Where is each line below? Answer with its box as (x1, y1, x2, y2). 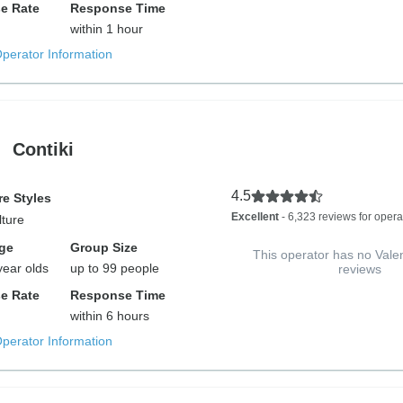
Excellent (230, 210, 279, 223)
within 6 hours (70, 309, 150, 323)
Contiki (12, 139, 74, 159)
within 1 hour (70, 22, 144, 36)
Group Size (70, 240, 139, 255)
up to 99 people (70, 261, 160, 275)
